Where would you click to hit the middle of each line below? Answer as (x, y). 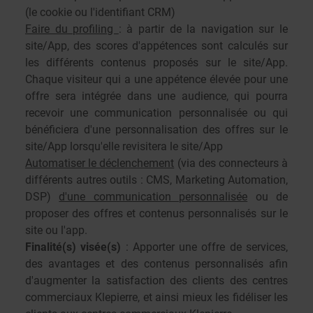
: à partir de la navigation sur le (203, 29)
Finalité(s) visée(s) (73, 247)
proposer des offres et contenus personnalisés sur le (156, 213)
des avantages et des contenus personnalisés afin (156, 264)
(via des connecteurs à (231, 163)
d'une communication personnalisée (153, 197)
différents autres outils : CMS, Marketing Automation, (156, 180)
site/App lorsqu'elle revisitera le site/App (124, 146)
